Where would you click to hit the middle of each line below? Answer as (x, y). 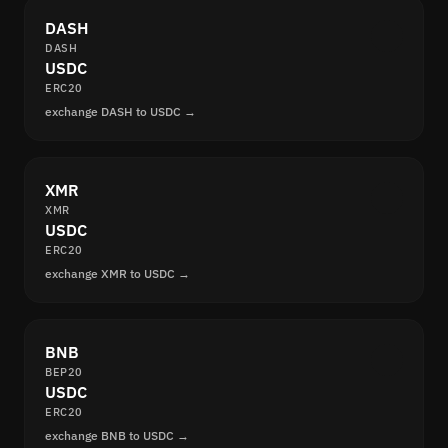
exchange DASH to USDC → (120, 112)
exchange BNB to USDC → (117, 436)
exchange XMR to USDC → (117, 274)
